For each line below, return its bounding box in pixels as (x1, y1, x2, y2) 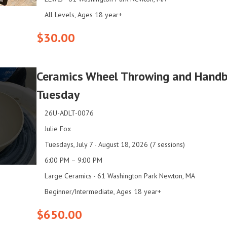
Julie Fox (45, 124, 71, 133)
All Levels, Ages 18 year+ (45, 10, 122, 19)
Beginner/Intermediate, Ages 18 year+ (45, 186, 161, 196)
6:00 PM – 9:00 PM (45, 155, 102, 165)
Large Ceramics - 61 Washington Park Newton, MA (45, 171, 195, 180)
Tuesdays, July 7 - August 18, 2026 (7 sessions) (45, 139, 185, 149)
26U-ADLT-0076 (45, 108, 94, 118)
